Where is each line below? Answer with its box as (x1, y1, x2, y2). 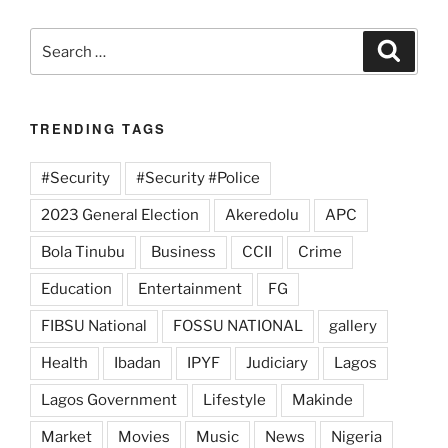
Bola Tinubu (41, 242, 125, 261)
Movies (118, 427, 170, 446)
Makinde (292, 390, 353, 409)
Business (151, 242, 216, 261)
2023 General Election (41, 205, 199, 224)
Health (41, 353, 88, 372)
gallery (329, 316, 377, 335)
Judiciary (246, 353, 308, 372)
